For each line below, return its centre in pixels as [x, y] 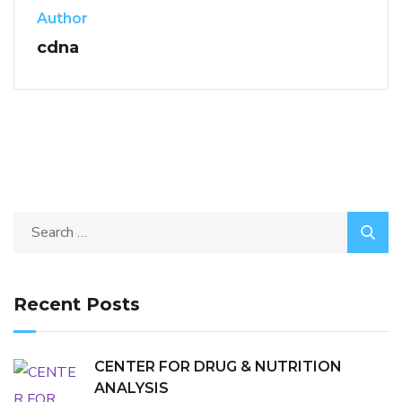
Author [62, 19]
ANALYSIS [131, 389]
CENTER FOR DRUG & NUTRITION [218, 367]
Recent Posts [77, 305]
